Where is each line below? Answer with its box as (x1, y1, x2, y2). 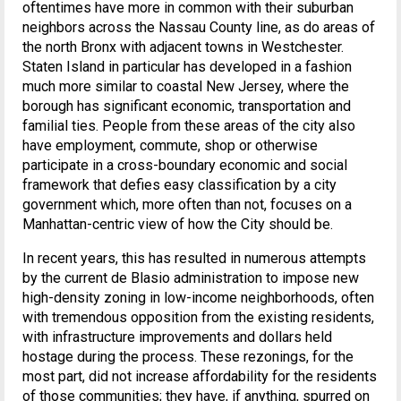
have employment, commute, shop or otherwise (22, 136, 318, 154)
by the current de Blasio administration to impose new (22, 269, 359, 286)
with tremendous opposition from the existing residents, (22, 308, 374, 326)
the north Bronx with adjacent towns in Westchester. (22, 38, 344, 55)
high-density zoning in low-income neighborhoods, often (22, 288, 374, 306)
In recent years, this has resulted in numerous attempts (22, 249, 366, 267)
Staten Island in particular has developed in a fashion (22, 57, 352, 75)
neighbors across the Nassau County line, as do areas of (22, 18, 375, 36)
